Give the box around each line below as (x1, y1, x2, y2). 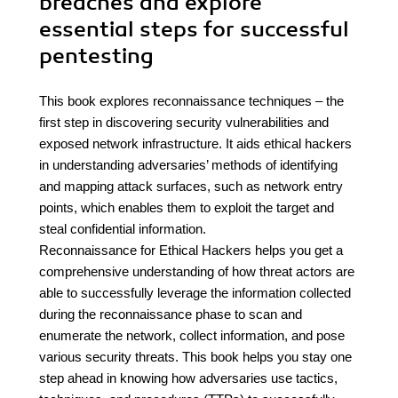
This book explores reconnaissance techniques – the (39, 93, 344, 108)
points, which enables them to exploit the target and (39, 200, 334, 215)
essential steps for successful (39, 16, 349, 43)
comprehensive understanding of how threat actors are (39, 264, 354, 279)
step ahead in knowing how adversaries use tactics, (39, 370, 338, 386)
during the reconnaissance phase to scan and (39, 306, 302, 322)
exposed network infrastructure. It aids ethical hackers (39, 136, 352, 151)
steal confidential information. (39, 221, 206, 236)
